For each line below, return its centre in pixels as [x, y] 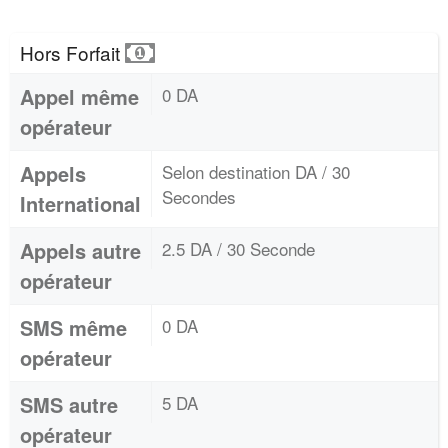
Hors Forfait [72, 52]
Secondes [199, 196]
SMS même [73, 327]
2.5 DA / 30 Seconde [238, 248]
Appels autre [80, 250]
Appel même [79, 96]
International [80, 203]
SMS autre [69, 404]
